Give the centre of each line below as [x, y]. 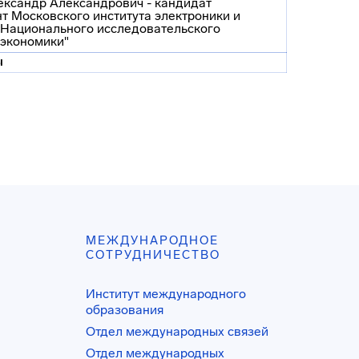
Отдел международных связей [177, 331]
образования [125, 310]
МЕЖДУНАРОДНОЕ [153, 240]
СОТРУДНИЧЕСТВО [153, 255]
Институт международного [166, 294]
